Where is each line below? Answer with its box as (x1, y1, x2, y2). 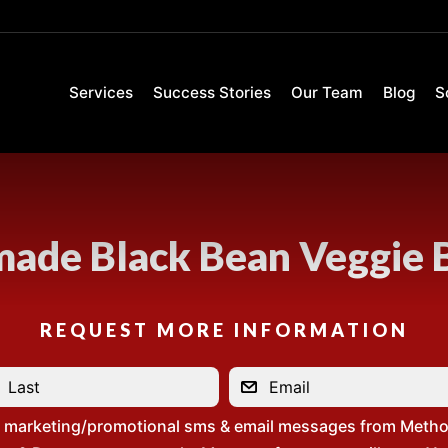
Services (69, 83, 133, 102)
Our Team (291, 83, 363, 102)
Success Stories (153, 83, 271, 102)
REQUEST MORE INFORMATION (39, 319, 409, 341)
